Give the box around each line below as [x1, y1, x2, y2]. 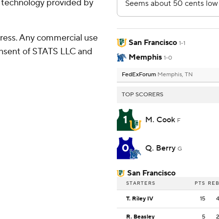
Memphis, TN [157, 71, 193, 79]
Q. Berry [145, 143, 177, 153]
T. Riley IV [126, 195, 153, 203]
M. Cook [145, 115, 177, 125]
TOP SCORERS [122, 91, 163, 99]
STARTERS [126, 180, 155, 187]
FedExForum [122, 71, 157, 79]
